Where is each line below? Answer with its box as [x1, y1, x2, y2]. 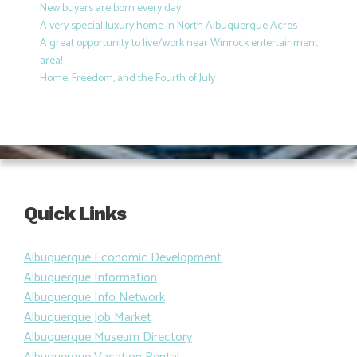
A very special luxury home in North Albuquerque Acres [39, 17, 297, 36]
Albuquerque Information [24, 266, 157, 288]
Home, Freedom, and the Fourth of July [39, 69, 215, 88]
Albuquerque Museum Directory [24, 326, 192, 348]
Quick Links [24, 202, 126, 225]
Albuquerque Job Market [24, 306, 151, 328]
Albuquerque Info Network [24, 286, 165, 308]
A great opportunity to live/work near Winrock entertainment [39, 34, 318, 53]
